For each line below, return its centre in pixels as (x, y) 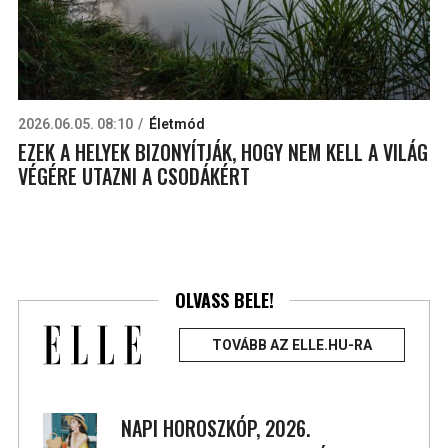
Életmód (176, 124)
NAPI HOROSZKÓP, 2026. (216, 428)
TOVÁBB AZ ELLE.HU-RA (292, 345)
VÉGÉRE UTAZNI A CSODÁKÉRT (133, 176)
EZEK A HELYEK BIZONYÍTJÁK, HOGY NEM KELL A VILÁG (222, 152)
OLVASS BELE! (224, 299)
